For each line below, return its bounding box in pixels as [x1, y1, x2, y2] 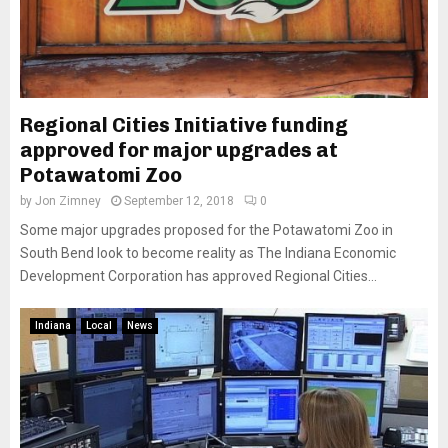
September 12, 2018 [124, 194, 234, 208]
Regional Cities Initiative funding [20, 113, 348, 137]
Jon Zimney [35, 194, 101, 208]
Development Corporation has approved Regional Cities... [20, 268, 377, 284]
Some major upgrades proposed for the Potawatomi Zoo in [20, 222, 393, 238]
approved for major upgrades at [20, 138, 338, 162]
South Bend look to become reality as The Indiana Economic [20, 245, 396, 261]
